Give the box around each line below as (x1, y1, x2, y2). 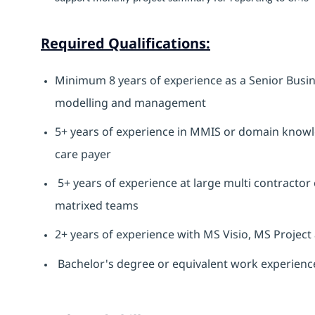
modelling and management (55, 94, 206, 110)
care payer (55, 146, 111, 162)
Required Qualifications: (41, 33, 210, 53)
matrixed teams (55, 197, 139, 213)
